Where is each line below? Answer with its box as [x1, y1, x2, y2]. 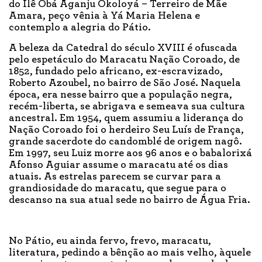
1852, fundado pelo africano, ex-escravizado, [9, 66, 223, 77]
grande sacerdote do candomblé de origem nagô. [9, 136, 242, 147]
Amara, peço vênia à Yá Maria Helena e [9, 11, 200, 22]
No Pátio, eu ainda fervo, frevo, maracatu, [9, 236, 211, 247]
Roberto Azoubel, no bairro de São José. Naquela [9, 78, 241, 89]
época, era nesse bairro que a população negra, [9, 89, 232, 101]
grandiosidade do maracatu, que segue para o [9, 183, 226, 194]
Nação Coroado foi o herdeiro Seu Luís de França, [9, 125, 244, 136]
